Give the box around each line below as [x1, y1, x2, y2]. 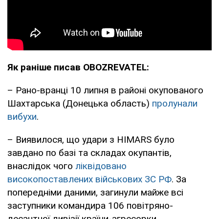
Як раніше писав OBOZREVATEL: [7, 61, 149, 73]
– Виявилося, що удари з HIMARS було [7, 133, 175, 145]
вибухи [7, 110, 37, 122]
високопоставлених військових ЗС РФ [7, 173, 172, 185]
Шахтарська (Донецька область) [7, 97, 152, 109]
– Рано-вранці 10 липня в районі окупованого [7, 84, 203, 96]
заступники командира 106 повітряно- [7, 199, 173, 211]
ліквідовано [75, 160, 127, 172]
